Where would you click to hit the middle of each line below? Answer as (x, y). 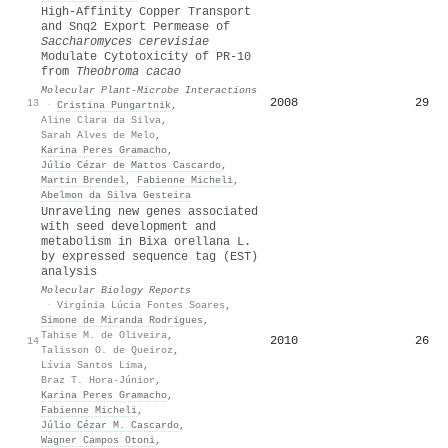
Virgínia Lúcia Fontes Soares (141, 304)
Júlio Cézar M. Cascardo (110, 424)
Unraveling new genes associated (149, 211)
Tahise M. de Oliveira (104, 334)
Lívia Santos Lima (92, 364)
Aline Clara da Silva (101, 119)
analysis (69, 271)
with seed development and (128, 226)
